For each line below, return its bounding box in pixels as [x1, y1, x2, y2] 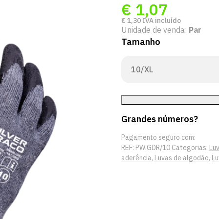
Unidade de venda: [121, 25, 189, 35]
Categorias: [172, 143, 209, 152]
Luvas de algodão [154, 153, 209, 162]
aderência [121, 153, 152, 162]
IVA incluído [141, 16, 181, 25]
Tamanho [121, 36, 160, 47]
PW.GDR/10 [135, 143, 170, 152]
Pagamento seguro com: [121, 133, 196, 142]
